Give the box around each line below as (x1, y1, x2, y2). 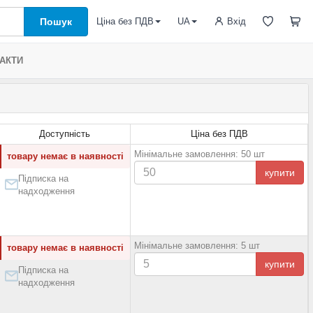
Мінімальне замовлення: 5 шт (134, 240, 260, 251)
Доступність (39, 129, 90, 139)
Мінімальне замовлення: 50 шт (134, 149, 265, 159)
